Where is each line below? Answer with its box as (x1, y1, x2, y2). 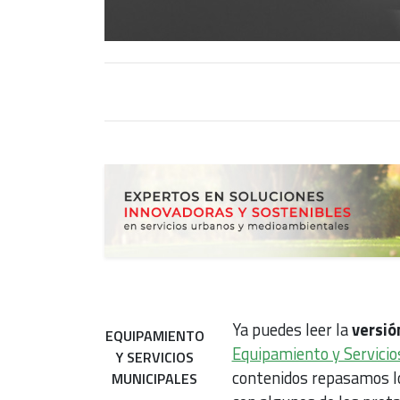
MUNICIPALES (112, 367, 198, 389)
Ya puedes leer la (231, 316, 352, 342)
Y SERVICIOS (115, 346, 194, 368)
